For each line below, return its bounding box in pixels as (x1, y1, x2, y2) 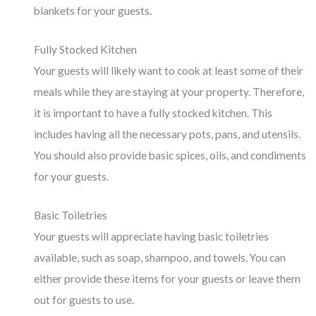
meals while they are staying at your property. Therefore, (34, 85, 305, 99)
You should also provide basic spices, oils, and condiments (34, 149, 307, 162)
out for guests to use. (34, 293, 135, 306)
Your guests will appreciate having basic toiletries (34, 229, 269, 243)
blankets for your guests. (34, 4, 152, 18)
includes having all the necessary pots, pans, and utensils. (34, 128, 301, 141)
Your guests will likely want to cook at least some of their (34, 64, 304, 78)
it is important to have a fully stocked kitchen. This (34, 107, 273, 120)
